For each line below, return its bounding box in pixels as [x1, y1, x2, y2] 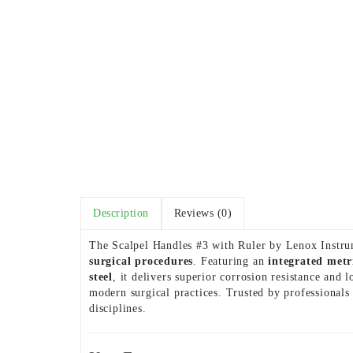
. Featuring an [193, 255, 269, 267]
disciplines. [89, 303, 147, 314]
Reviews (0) [173, 207, 232, 219]
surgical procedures [89, 255, 194, 267]
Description [93, 207, 149, 219]
